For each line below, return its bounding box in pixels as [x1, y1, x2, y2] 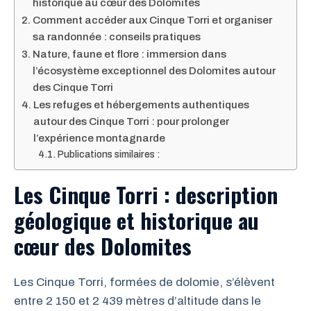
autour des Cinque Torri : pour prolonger [33, 115, 230, 127]
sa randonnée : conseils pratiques [33, 31, 201, 42]
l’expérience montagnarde [33, 132, 166, 144]
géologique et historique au [14, 203, 259, 236]
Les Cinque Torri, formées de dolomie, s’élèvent [14, 275, 275, 289]
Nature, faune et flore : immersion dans [33, 48, 227, 60]
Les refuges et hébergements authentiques [33, 99, 250, 110]
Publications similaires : [57, 149, 160, 160]
